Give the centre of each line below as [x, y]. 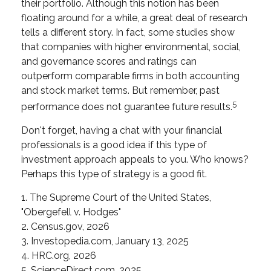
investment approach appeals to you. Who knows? [135, 160]
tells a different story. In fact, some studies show [128, 32]
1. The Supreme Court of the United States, [116, 198]
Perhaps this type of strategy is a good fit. [114, 174]
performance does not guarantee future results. [127, 107]
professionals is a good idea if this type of [114, 145]
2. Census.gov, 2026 [65, 227]
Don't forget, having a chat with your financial [122, 131]
